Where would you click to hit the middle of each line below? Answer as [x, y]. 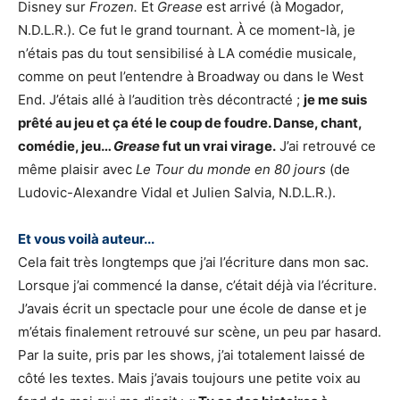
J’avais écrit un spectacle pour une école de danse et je [192, 309]
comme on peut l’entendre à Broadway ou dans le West [191, 77]
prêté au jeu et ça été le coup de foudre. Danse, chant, [190, 123]
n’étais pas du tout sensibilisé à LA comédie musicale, [187, 54]
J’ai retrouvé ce [326, 146]
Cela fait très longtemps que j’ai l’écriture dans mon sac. [193, 262]
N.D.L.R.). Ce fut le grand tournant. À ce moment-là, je [187, 30]
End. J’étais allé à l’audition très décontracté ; [161, 100]
